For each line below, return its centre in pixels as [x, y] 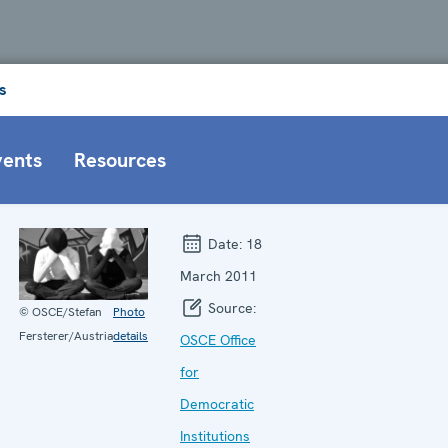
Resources [120, 159]
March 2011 [218, 275]
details [130, 336]
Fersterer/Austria [66, 336]
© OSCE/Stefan [60, 312]
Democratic [217, 403]
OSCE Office [218, 339]
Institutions [215, 435]
